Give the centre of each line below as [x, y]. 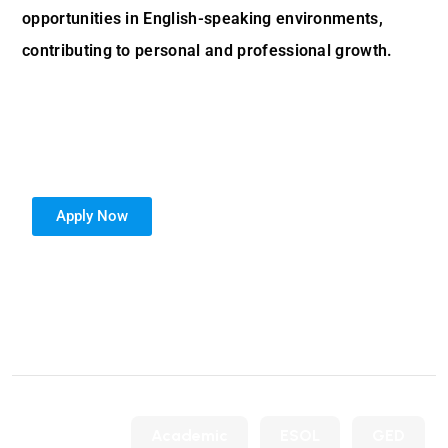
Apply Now [92, 216]
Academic [189, 435]
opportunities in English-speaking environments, [203, 18]
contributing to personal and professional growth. [207, 50]
